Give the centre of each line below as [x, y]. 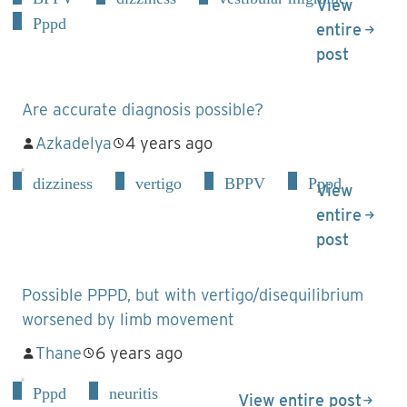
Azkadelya [74, 143]
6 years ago [139, 353]
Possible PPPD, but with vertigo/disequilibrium [193, 295]
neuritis [134, 393]
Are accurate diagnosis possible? [143, 109]
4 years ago [169, 143]
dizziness [63, 184]
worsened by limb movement [128, 319]
